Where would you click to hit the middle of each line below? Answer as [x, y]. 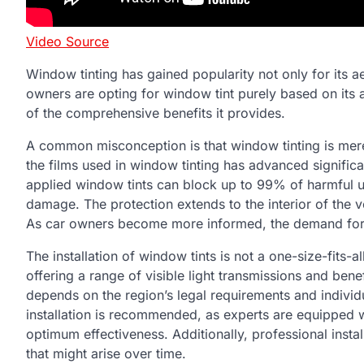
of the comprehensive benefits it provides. [156, 113]
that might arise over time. [106, 353]
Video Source [67, 41]
